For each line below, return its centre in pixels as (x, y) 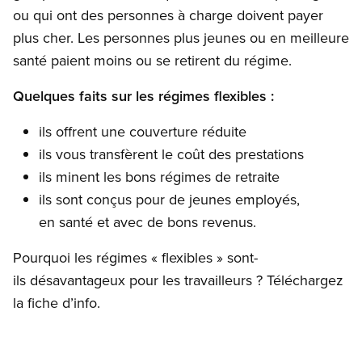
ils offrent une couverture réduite (143, 132)
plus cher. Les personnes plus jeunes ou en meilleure (181, 38)
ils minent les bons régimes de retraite (159, 177)
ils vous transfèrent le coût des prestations (171, 154)
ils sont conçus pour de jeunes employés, (169, 200)
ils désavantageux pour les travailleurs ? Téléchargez (178, 280)
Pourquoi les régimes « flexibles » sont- (135, 258)
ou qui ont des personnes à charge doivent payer (168, 15)
